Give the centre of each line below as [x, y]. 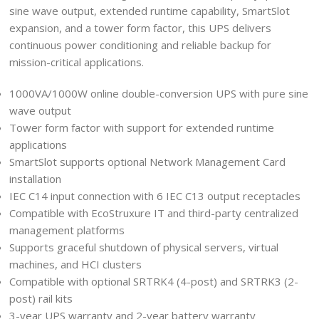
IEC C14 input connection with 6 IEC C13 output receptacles [155, 196]
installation [35, 179]
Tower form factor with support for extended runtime [142, 127]
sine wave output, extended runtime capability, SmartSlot [150, 11]
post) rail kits [41, 298]
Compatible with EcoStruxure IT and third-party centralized [154, 213]
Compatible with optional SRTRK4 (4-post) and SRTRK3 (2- [154, 281]
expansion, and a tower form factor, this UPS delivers [140, 28]
